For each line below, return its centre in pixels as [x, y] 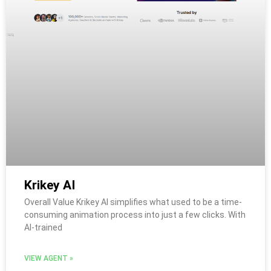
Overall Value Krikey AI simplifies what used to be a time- [133, 202]
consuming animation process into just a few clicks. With [135, 215]
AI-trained [43, 228]
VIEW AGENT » [49, 259]
